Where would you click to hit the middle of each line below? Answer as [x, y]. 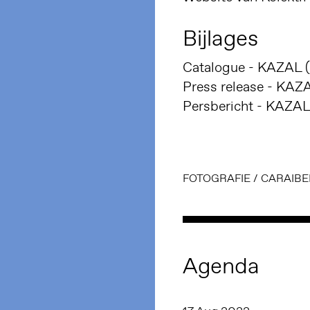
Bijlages [220, 38]
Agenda [221, 266]
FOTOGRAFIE [217, 179]
